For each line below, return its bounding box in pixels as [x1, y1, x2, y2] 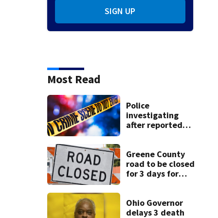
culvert [126, 177, 154, 189]
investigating [126, 109, 179, 121]
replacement [126, 187, 176, 199]
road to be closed [126, 158, 195, 169]
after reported [126, 119, 182, 130]
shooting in [126, 128, 170, 140]
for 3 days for [126, 167, 179, 179]
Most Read [47, 72, 101, 87]
